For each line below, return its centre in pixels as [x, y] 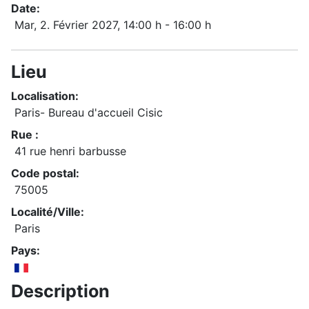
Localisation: [45, 96]
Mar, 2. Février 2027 [66, 25]
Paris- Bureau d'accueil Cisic [89, 113]
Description [60, 291]
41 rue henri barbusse [70, 151]
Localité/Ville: [48, 212]
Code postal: [45, 173]
